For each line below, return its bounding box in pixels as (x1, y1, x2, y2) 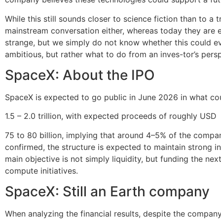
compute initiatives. (5, 165, 78, 176)
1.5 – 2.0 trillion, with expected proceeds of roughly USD (5, 111, 217, 121)
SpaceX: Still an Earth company (5, 183, 210, 200)
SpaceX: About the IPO (5, 67, 155, 84)
